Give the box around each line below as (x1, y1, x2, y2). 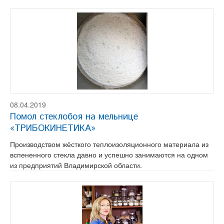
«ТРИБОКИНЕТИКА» (10, 122, 95, 135)
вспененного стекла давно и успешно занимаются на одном (10, 149, 208, 159)
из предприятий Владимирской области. (10, 160, 142, 170)
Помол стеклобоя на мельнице (10, 110, 138, 123)
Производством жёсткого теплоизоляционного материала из (10, 139, 208, 149)
